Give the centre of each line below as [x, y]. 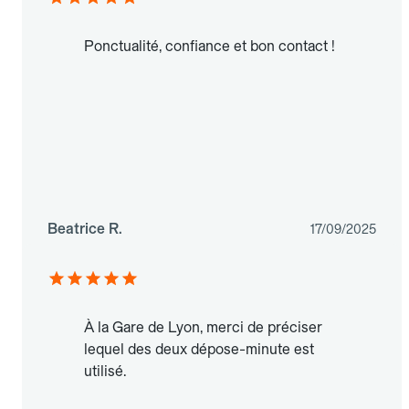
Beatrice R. [85, 229]
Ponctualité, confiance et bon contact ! [210, 47]
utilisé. [105, 372]
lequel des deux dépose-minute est [199, 350]
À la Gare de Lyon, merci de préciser [203, 328]
